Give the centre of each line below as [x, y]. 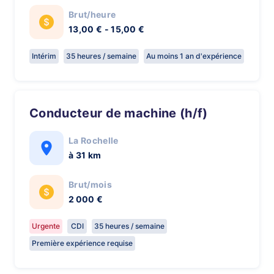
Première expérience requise [82, 243]
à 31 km [85, 155]
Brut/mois [90, 184]
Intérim [44, 56]
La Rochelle [94, 140]
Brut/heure [92, 14]
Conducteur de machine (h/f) [123, 113]
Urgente [46, 226]
